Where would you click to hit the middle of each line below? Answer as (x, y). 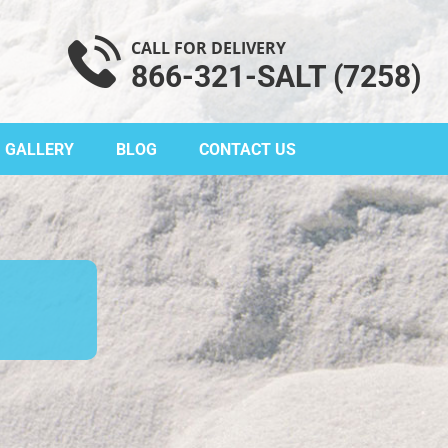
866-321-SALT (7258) (276, 76)
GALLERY (39, 149)
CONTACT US (247, 149)
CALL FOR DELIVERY (208, 48)
